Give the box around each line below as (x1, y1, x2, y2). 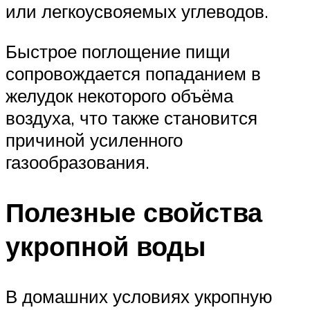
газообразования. (6, 150, 149, 173)
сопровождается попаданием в (6, 62, 261, 84)
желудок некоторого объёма (6, 84, 233, 107)
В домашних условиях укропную (6, 284, 273, 307)
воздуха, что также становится (6, 106, 257, 129)
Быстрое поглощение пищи (6, 39, 230, 62)
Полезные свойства (6, 194, 262, 229)
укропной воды (6, 228, 206, 263)
